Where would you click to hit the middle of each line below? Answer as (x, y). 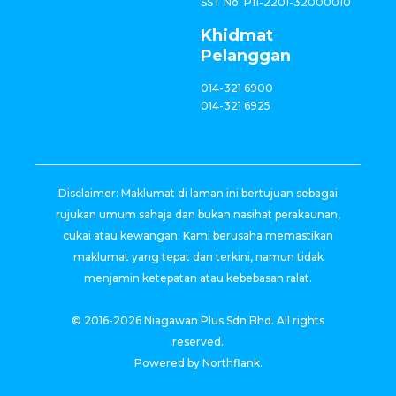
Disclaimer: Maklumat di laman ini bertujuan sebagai (198, 194)
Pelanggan (245, 56)
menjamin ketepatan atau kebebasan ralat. (198, 278)
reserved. (198, 342)
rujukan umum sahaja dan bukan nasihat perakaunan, (198, 215)
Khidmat (236, 36)
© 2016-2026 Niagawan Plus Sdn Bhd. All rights (198, 321)
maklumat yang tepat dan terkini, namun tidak (198, 257)
